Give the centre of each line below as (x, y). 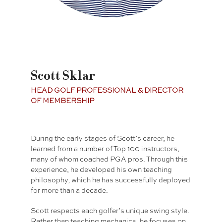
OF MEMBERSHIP (63, 101)
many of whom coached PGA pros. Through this (110, 159)
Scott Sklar (63, 77)
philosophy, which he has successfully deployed (111, 180)
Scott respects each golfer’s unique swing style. (110, 211)
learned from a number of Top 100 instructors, (105, 149)
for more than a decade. (70, 191)
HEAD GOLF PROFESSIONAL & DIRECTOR (107, 90)
